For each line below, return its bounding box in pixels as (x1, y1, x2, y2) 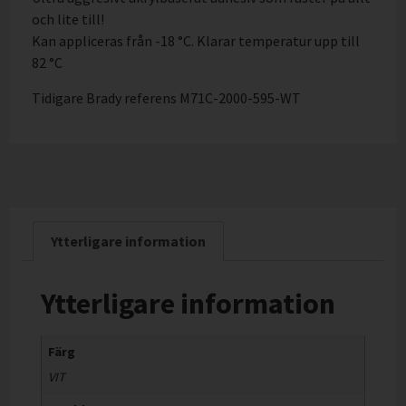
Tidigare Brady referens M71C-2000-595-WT (32, 88, 301, 107)
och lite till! (32, 10, 104, 29)
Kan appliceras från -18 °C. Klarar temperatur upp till (32, 32, 360, 51)
